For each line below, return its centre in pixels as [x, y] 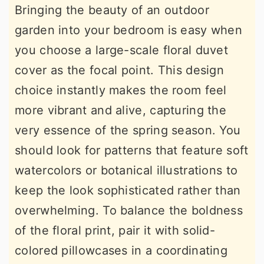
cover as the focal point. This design [120, 70]
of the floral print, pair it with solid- [115, 230]
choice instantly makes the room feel [121, 90]
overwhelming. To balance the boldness [129, 210]
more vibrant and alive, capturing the [121, 110]
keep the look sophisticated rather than [128, 190]
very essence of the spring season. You [128, 130]
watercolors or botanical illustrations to [126, 170]
